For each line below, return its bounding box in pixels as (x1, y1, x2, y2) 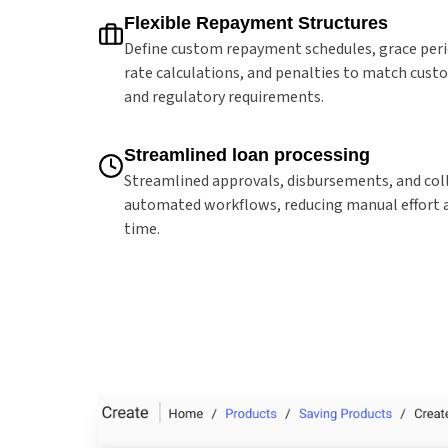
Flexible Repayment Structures (124, 12, 388, 33)
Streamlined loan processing (124, 144, 370, 165)
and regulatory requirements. (124, 85, 324, 108)
